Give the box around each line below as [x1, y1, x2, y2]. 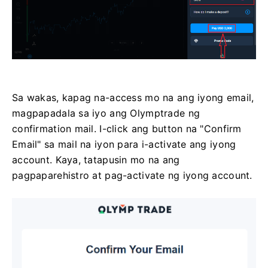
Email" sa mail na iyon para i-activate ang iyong [12, 138, 236, 151]
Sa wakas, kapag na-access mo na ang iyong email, [12, 92, 254, 104]
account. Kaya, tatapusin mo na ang [12, 154, 180, 166]
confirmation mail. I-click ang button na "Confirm [12, 123, 242, 135]
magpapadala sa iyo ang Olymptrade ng [12, 107, 200, 120]
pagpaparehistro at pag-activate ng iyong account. [12, 169, 252, 182]
